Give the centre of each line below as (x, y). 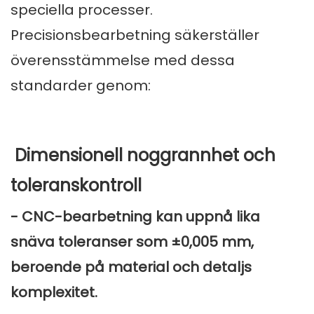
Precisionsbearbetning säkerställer (135, 35)
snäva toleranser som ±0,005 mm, (132, 242)
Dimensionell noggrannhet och (143, 156)
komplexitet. (54, 293)
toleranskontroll (76, 186)
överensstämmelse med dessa (123, 61)
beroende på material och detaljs (131, 267)
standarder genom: (81, 86)
